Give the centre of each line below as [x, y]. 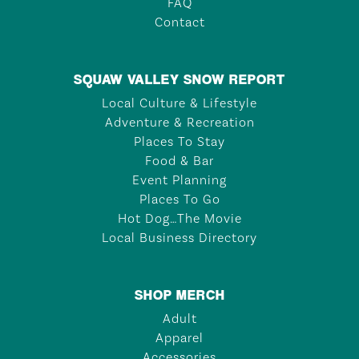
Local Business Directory [179, 238]
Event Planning [179, 180]
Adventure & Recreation [179, 123]
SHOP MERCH [179, 294]
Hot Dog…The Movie [179, 219]
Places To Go [179, 200]
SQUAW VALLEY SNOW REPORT [179, 79]
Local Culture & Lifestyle [179, 103]
